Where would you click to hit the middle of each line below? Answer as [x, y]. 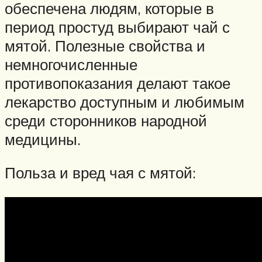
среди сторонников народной [106, 120]
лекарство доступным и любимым [125, 101]
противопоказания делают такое [118, 83]
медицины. [43, 139]
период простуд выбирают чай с [117, 27]
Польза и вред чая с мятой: [100, 173]
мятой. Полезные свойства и [105, 45]
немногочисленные [71, 64]
